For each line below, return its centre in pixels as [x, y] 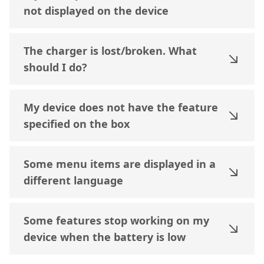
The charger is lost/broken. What [110, 51]
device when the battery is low [105, 237]
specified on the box [77, 124]
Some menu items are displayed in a [120, 164]
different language [73, 180]
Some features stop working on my [116, 220]
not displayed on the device [96, 11]
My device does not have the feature [121, 107]
